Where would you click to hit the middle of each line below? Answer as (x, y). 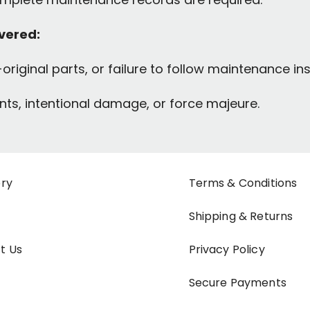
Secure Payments (237, 283)
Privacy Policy (227, 249)
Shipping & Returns (241, 216)
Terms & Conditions (243, 183)
